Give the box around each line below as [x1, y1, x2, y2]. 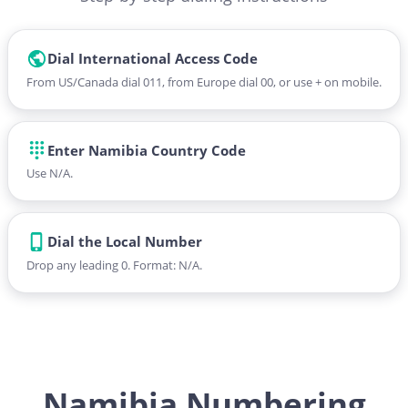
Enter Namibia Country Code [46, 140, 246, 159]
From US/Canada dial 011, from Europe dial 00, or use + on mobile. [26, 73, 382, 90]
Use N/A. [26, 165, 73, 181]
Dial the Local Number [46, 232, 202, 251]
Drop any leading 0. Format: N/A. [26, 256, 202, 273]
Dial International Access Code [46, 49, 258, 68]
